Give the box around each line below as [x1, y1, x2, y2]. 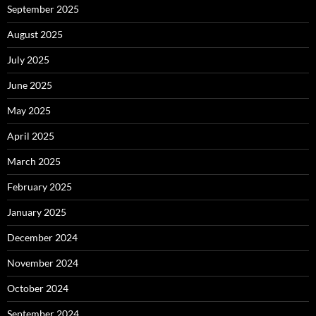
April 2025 [7, 130, 54, 142]
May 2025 [7, 104, 51, 117]
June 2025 [7, 79, 52, 92]
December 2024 [7, 231, 78, 244]
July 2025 [7, 54, 49, 66]
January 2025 [7, 206, 66, 219]
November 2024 [7, 257, 78, 269]
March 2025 [7, 155, 61, 168]
